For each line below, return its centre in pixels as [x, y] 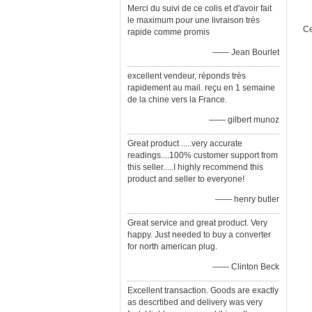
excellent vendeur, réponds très [187, 76]
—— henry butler [247, 199]
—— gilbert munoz [244, 120]
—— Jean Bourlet [246, 52]
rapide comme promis [169, 32]
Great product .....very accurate [185, 143]
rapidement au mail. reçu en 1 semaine [201, 88]
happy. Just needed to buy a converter [199, 235]
